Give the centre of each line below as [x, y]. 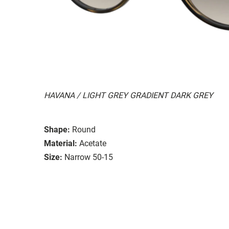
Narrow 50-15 [89, 157]
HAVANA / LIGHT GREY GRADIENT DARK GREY [129, 95]
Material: [61, 143]
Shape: [57, 129]
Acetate [93, 143]
